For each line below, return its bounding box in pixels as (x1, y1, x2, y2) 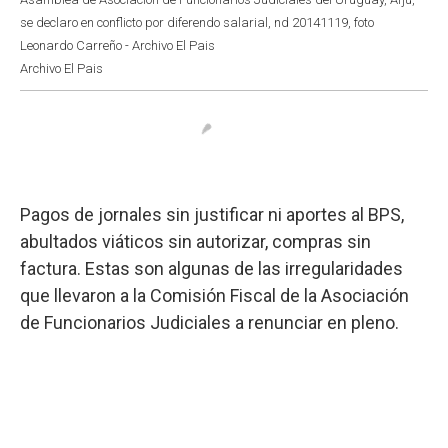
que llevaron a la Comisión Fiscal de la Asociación (20, 284, 409, 306)
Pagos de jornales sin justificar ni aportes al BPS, (20, 203, 404, 225)
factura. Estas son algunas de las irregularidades (20, 257, 403, 279)
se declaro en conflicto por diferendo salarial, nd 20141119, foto (20, 14, 374, 30)
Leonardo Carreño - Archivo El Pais (20, 37, 215, 53)
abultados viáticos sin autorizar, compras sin (20, 230, 371, 252)
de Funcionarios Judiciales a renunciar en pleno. (20, 311, 399, 333)
